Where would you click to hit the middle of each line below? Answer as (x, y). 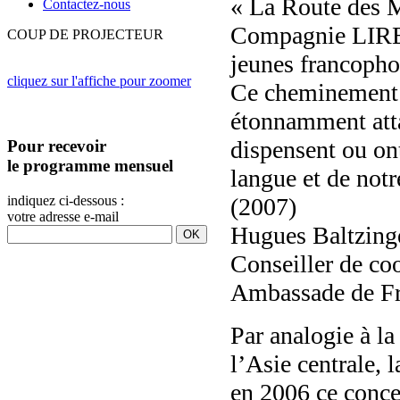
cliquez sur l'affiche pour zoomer (99, 81)
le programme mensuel (90, 166)
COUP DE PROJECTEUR (85, 35)
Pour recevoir (57, 146)
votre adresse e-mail (63, 216)
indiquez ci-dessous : (66, 200)
